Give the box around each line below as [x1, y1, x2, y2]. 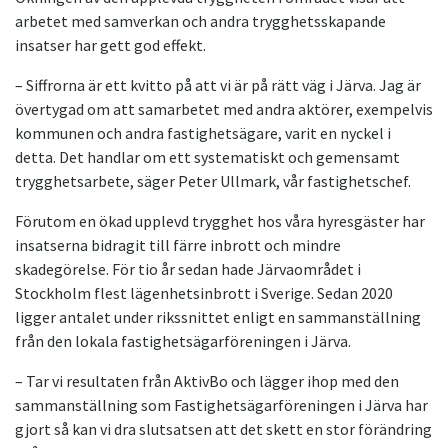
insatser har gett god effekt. [15, 34, 206, 55]
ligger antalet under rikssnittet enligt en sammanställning [15, 306, 421, 327]
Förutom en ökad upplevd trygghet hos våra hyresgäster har [15, 210, 425, 231]
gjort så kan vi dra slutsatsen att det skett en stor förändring [15, 418, 432, 439]
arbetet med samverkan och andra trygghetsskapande [15, 10, 386, 31]
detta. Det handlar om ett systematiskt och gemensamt [15, 146, 400, 167]
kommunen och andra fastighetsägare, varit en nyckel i [15, 122, 391, 143]
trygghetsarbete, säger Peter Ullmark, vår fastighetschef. [15, 170, 411, 191]
